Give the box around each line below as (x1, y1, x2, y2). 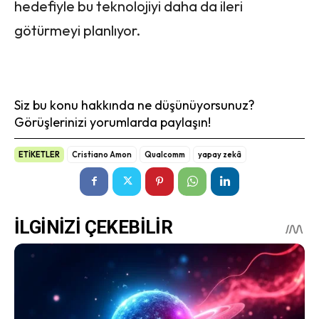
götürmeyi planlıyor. (14, 21, 140, 39)
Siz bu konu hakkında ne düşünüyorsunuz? (14, 96, 255, 113)
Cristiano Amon (72, 149, 132, 159)
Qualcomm (145, 149, 185, 159)
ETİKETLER (19, 149, 60, 159)
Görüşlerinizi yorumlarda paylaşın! (14, 113, 211, 130)
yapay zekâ (198, 149, 241, 159)
